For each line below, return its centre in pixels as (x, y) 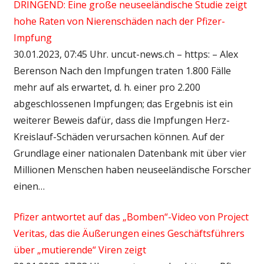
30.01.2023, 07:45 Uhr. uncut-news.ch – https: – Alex (126, 54)
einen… (29, 186)
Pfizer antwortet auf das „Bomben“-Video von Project (131, 217)
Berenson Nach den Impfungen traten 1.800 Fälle (122, 70)
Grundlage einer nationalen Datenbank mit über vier (130, 153)
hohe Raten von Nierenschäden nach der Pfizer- (119, 21)
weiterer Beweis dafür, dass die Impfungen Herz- (121, 120)
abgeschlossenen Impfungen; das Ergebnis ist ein (123, 103)
